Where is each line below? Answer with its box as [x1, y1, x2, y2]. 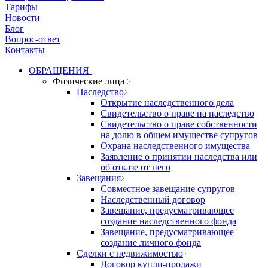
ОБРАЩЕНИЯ [29, 65, 92, 75]
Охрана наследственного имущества [100, 141, 250, 151]
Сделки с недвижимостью [77, 248, 183, 258]
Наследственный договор [100, 194, 205, 205]
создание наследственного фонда [100, 216, 236, 226]
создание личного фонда [100, 237, 201, 248]
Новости [5, 13, 40, 23]
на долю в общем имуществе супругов [100, 130, 258, 140]
